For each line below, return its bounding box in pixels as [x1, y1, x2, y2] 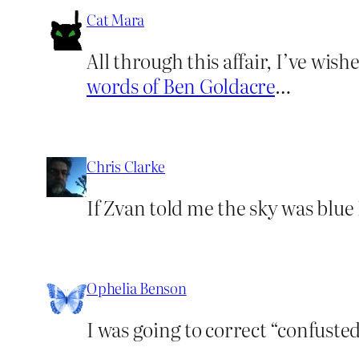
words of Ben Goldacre [87, 71, 275, 99]
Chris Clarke [87, 155, 166, 177]
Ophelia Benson [87, 276, 187, 299]
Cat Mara [87, 8, 145, 30]
